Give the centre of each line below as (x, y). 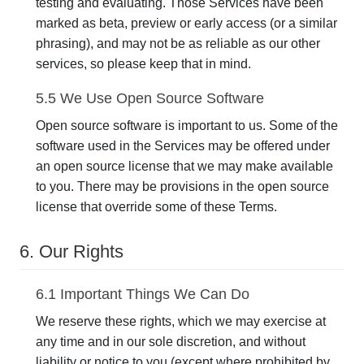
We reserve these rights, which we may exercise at (181, 321)
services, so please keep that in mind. (143, 64)
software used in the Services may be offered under (183, 146)
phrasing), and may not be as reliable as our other (178, 43)
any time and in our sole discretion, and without (171, 342)
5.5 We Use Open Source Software (150, 98)
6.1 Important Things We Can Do (143, 294)
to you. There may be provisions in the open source (182, 186)
